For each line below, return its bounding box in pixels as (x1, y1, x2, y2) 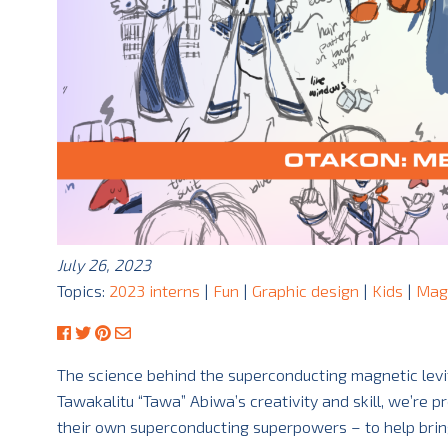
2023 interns (108, 281, 200, 301)
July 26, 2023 (56, 255, 151, 275)
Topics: (56, 281, 109, 301)
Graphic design (251, 281, 359, 301)
